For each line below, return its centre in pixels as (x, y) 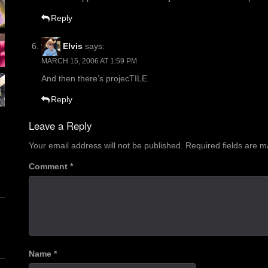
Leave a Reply (60, 126)
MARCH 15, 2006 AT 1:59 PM (89, 61)
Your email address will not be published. (106, 146)
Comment (49, 167)
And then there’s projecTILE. (95, 79)
